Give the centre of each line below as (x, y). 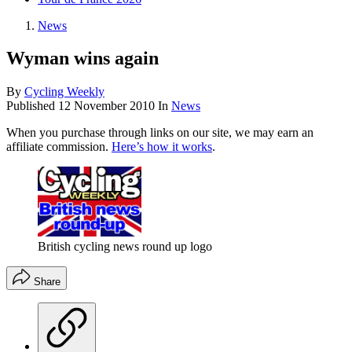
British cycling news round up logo (125, 246)
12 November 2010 (106, 106)
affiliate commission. (59, 147)
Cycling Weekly (64, 92)
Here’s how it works (162, 147)
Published (32, 106)
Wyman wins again (82, 59)
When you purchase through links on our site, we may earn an (160, 133)
